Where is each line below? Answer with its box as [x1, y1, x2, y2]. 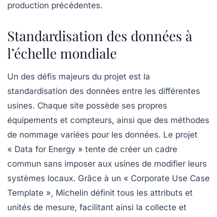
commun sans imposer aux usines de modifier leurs [7, 158, 207, 169]
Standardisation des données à [7, 26, 192, 45]
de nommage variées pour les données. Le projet [7, 129, 198, 139]
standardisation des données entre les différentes [7, 86, 200, 96]
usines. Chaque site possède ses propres [7, 100, 167, 110]
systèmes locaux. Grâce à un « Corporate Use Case [7, 173, 210, 183]
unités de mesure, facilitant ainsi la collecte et [7, 202, 186, 212]
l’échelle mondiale [7, 44, 117, 62]
